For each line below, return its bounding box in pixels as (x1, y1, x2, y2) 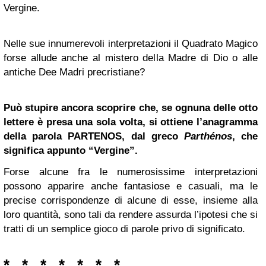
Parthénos (183, 131, 232, 142)
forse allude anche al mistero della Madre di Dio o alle (4, 52, 258, 64)
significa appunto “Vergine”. (4, 145, 138, 157)
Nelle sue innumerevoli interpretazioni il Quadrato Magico (4, 38, 258, 50)
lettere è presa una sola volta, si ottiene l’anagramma (4, 116, 258, 128)
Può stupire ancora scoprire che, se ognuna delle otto (4, 102, 258, 114)
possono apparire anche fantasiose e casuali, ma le (4, 180, 258, 192)
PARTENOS (68, 131, 122, 142)
